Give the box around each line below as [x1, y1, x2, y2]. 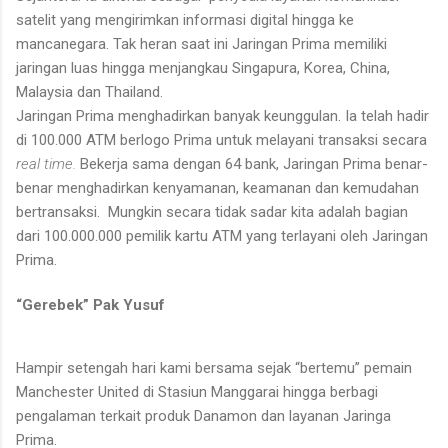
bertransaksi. [16, 202, 104, 221]
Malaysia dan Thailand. [16, 82, 163, 101]
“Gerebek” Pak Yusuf [16, 295, 169, 314]
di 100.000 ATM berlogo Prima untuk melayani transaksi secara [16, 130, 427, 149]
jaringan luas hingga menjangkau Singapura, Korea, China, [16, 58, 390, 77]
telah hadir [361, 106, 429, 125]
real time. [16, 154, 80, 173]
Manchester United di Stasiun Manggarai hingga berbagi [16, 382, 378, 401]
